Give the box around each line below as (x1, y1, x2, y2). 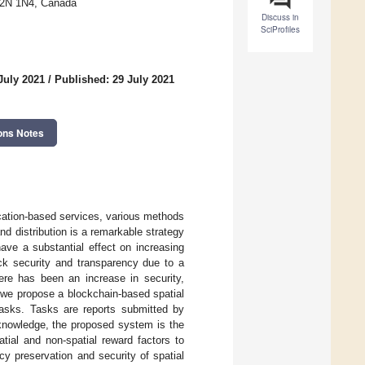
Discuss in (262, 11, 299, 24)
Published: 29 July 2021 (55, 73, 174, 86)
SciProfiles (261, 24, 300, 36)
